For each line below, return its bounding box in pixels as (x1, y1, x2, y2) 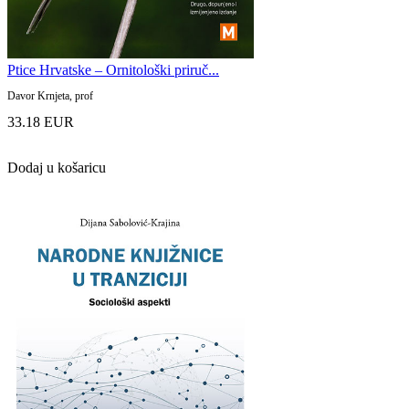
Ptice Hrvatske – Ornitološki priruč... (7, 61, 219, 78)
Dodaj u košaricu (7, 159, 106, 175)
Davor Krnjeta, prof (7, 89, 93, 102)
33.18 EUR (7, 113, 74, 130)
